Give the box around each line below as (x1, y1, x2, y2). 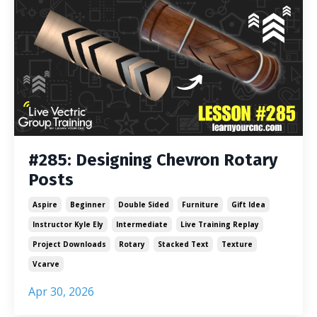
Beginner (70, 199, 105, 209)
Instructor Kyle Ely (33, 219, 103, 229)
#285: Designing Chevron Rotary (28, 149, 277, 170)
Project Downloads (33, 238, 106, 249)
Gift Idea (231, 199, 265, 209)
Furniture (182, 199, 219, 209)
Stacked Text (158, 238, 209, 249)
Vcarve (33, 258, 59, 269)
